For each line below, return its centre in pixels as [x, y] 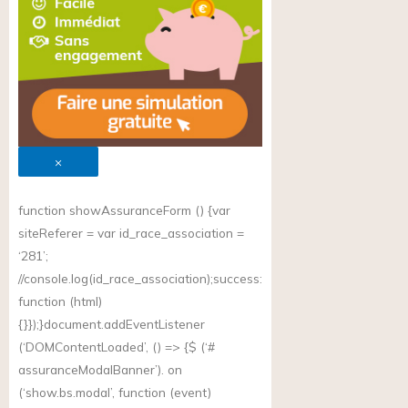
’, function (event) [161, 392]
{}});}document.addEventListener [112, 323]
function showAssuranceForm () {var [124, 209]
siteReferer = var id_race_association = [131, 232]
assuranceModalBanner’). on [100, 369]
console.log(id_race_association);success [142, 278]
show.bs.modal [68, 392]
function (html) [60, 301]
